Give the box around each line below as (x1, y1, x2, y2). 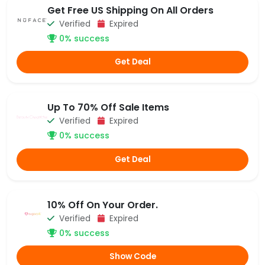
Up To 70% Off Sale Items (47, 101, 169, 115)
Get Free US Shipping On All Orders (47, 3, 214, 17)
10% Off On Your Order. (47, 198, 158, 212)
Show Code (109, 251, 156, 263)
